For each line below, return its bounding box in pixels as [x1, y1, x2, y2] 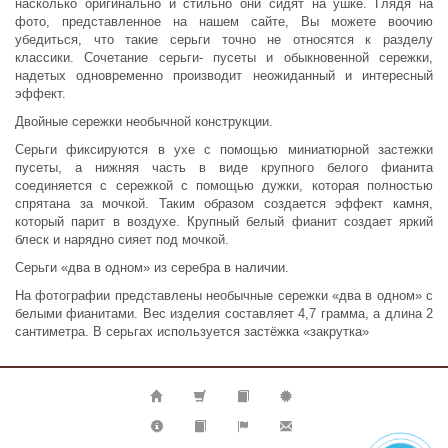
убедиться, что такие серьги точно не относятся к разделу [15, 32, 433, 48]
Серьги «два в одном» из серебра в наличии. [15, 260, 289, 276]
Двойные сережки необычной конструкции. [15, 114, 273, 130]
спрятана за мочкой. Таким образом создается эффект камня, [15, 196, 433, 212]
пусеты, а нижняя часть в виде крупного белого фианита [15, 160, 433, 176]
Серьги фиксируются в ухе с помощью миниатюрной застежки [15, 142, 433, 158]
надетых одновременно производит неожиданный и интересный [15, 68, 433, 84]
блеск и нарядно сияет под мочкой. [15, 232, 229, 248]
